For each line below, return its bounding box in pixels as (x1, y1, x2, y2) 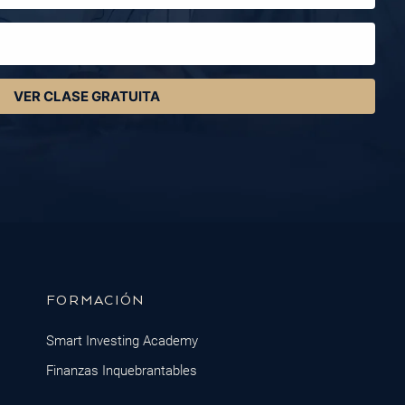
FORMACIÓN (45, 293, 146, 308)
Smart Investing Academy (45, 332, 198, 349)
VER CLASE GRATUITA (13, 88, 160, 105)
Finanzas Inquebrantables (45, 362, 197, 379)
